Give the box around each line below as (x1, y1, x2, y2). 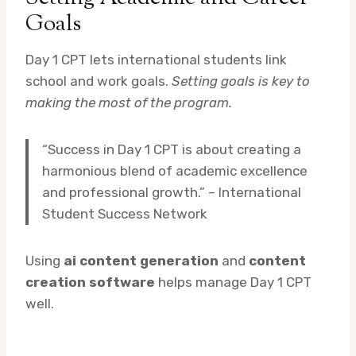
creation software (25, 274, 155, 291)
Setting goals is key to (172, 73, 310, 90)
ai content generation (64, 253, 219, 269)
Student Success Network (42, 206, 207, 222)
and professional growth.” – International (42, 184, 301, 201)
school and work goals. (25, 73, 172, 90)
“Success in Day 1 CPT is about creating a (42, 141, 301, 158)
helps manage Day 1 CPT (155, 274, 311, 291)
